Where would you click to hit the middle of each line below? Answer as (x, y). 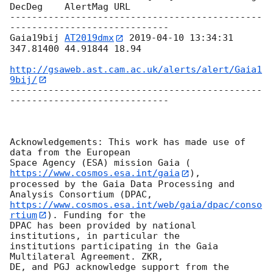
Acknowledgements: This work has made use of (128, 142)
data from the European (70, 153)
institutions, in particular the (95, 236)
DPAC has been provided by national (103, 226)
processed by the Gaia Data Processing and (122, 184)
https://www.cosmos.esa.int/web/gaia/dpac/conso (136, 204)
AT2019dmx (89, 38)
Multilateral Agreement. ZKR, (87, 257)
